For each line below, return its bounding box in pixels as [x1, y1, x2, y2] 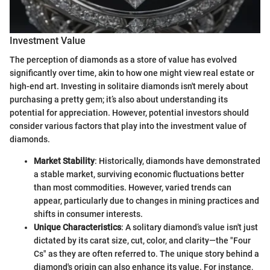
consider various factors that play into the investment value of [10, 121, 246, 131]
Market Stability [34, 156, 95, 166]
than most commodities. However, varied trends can [34, 183, 231, 193]
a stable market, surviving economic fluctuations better [34, 169, 244, 180]
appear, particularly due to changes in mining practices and [34, 196, 259, 206]
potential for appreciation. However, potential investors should [10, 108, 249, 118]
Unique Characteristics [34, 222, 121, 233]
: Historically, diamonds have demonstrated [95, 156, 260, 166]
